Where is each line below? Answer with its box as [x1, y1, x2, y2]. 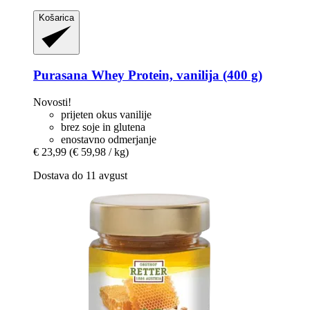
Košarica [39, 12, 74, 24]
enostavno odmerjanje [61, 133, 156, 145]
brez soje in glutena [61, 120, 145, 133]
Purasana [33, 67, 88, 82]
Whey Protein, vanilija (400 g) [88, 67, 262, 82]
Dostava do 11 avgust [33, 169, 127, 181]
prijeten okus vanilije [61, 108, 152, 120]
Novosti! [33, 95, 71, 108]
